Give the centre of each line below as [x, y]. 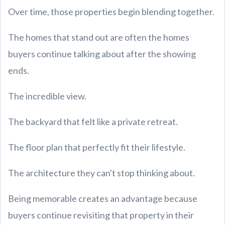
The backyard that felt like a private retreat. [93, 122]
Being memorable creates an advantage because [103, 198]
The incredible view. [47, 96]
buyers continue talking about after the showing [102, 54]
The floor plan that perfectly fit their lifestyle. [97, 147]
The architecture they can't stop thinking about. [101, 173]
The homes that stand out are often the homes [99, 37]
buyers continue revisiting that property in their [101, 215]
